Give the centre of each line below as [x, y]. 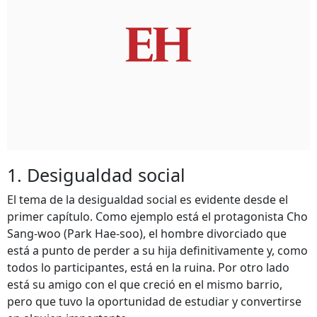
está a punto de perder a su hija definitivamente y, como [157, 250]
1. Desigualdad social [96, 175]
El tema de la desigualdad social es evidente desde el [148, 200]
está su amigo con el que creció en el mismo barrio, [145, 284]
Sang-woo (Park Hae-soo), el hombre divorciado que [147, 234]
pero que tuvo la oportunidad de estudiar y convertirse [154, 301]
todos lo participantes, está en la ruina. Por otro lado [148, 267]
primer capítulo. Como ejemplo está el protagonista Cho [157, 217]
